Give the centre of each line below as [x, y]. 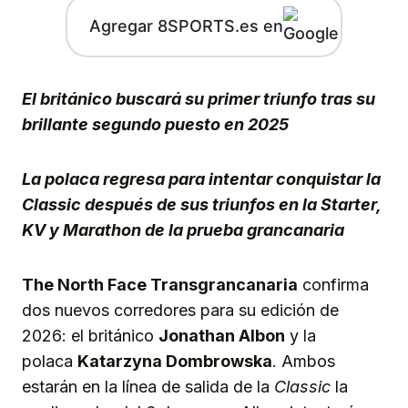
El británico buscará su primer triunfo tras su [199, 99]
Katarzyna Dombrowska [175, 362]
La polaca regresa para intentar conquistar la [201, 179]
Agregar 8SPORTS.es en [186, 25]
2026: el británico [90, 336]
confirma [333, 285]
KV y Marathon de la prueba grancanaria [183, 230]
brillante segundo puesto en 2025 [155, 125]
